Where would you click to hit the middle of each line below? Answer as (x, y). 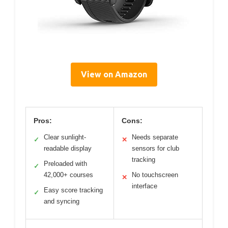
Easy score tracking (73, 190)
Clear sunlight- (65, 137)
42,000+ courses (68, 175)
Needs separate (155, 137)
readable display (68, 149)
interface (145, 186)
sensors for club (155, 149)
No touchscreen (155, 175)
